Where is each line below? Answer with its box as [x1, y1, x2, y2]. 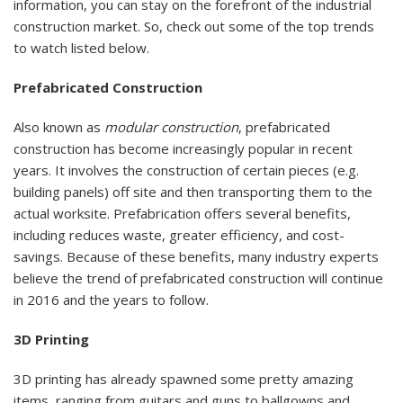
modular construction [104, 117, 238, 136]
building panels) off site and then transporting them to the [13, 182, 372, 201]
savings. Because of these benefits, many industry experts [13, 246, 379, 265]
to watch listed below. [13, 38, 149, 57]
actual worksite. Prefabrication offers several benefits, [13, 203, 351, 222]
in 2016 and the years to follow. [13, 290, 209, 309]
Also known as [13, 117, 104, 136]
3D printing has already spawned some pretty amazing [13, 369, 354, 388]
